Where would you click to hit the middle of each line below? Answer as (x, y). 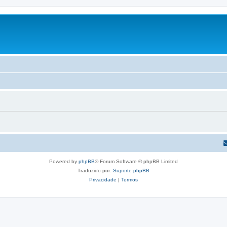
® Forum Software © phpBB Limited (136, 161)
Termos (129, 179)
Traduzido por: (95, 170)
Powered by (64, 161)
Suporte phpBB (131, 170)
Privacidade (103, 179)
